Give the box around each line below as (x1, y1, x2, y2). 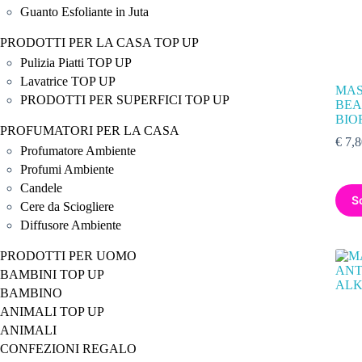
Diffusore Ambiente (20, 217, 121, 232)
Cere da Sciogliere (20, 199, 114, 213)
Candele (20, 180, 62, 195)
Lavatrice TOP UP (20, 74, 116, 88)
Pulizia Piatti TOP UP (20, 55, 132, 69)
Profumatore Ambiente (20, 143, 136, 158)
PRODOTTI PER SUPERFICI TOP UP (20, 92, 229, 107)
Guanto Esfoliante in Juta (20, 4, 149, 19)
